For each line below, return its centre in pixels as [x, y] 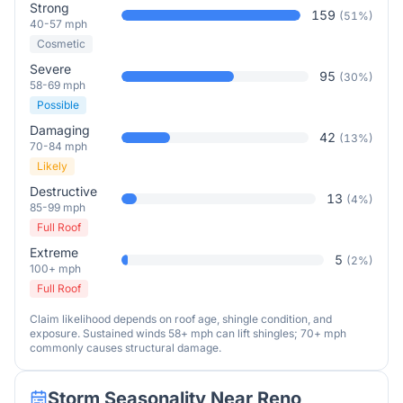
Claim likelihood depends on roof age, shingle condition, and [181, 319]
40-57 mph [58, 24]
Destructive [63, 191]
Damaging [60, 130]
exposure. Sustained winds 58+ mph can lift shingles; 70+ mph [188, 333]
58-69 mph [58, 85]
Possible [58, 105]
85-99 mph [58, 207]
